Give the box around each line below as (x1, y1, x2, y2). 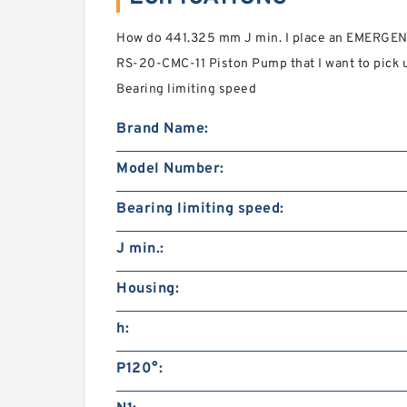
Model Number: (116, 160, 224, 179)
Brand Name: (116, 120, 209, 139)
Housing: (116, 280, 179, 299)
